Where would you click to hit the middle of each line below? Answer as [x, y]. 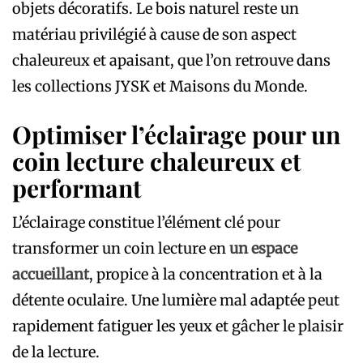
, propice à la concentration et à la [206, 274]
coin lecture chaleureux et [157, 161]
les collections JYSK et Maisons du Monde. [160, 86]
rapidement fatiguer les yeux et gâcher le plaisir [178, 326]
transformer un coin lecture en [121, 248]
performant [77, 188]
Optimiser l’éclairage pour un [176, 134]
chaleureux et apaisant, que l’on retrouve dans [171, 60]
